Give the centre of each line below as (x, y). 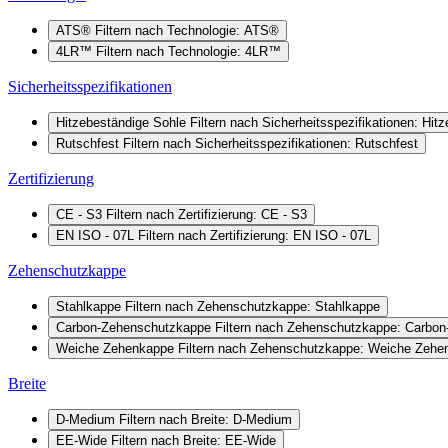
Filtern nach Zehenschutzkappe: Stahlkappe (252, 306)
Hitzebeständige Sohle (123, 122)
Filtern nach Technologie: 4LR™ (188, 51)
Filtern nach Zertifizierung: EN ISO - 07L (254, 235)
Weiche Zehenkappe (117, 348)
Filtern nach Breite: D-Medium (205, 419)
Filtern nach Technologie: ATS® (187, 30)
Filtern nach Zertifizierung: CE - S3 (206, 214)
